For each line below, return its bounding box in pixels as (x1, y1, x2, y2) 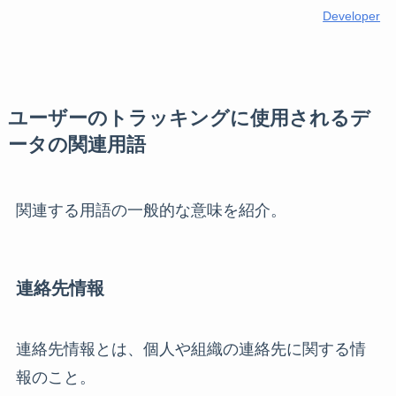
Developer (323, 8, 381, 23)
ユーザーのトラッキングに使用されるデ (7, 107, 370, 129)
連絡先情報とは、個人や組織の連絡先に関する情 (15, 340, 366, 359)
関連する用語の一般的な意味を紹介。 (15, 201, 286, 219)
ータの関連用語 (7, 133, 146, 156)
